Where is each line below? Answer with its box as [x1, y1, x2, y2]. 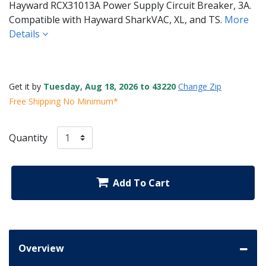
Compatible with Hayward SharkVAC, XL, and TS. [9, 12, 224, 26]
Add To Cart [113, 176, 170, 190]
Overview [18, 242, 64, 255]
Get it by [9, 80, 43, 92]
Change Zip [178, 80, 221, 92]
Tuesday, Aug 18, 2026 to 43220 [43, 80, 176, 92]
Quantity [9, 131, 47, 144]
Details [9, 27, 42, 40]
